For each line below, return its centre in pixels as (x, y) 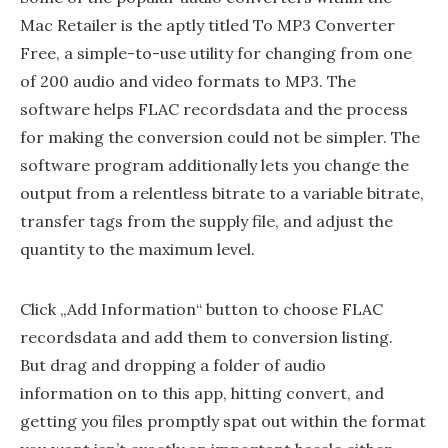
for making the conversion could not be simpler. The (220, 137)
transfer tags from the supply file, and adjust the (206, 221)
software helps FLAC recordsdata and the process (214, 109)
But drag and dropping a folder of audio (173, 365)
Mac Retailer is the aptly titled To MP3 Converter (207, 25)
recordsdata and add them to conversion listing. (206, 337)
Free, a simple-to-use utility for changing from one (216, 53)
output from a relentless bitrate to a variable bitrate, (222, 193)
